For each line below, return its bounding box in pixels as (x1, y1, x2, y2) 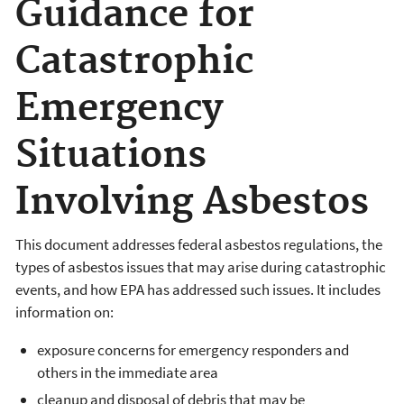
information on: (15, 302, 114, 323)
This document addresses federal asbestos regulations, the (15, 234, 382, 255)
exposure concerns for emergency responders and (37, 340, 349, 361)
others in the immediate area (37, 363, 218, 383)
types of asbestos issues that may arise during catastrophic (15, 257, 386, 278)
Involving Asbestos (15, 179, 369, 225)
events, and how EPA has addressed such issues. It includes (15, 280, 381, 300)
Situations (15, 132, 207, 179)
